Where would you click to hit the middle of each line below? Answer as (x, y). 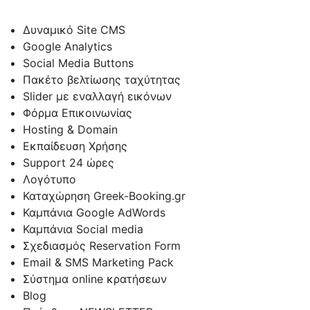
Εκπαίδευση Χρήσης (75, 146)
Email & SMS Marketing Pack (98, 262)
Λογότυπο (49, 179)
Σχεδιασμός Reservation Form (102, 246)
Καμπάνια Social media (83, 229)
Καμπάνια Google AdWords (94, 212)
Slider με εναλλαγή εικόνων (97, 96)
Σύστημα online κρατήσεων (95, 279)
